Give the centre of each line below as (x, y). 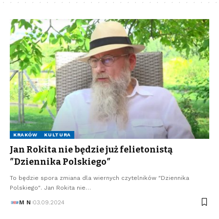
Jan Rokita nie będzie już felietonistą (91, 149)
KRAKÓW (25, 134)
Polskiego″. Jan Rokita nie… (50, 187)
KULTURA (58, 134)
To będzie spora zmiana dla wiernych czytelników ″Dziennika (99, 178)
